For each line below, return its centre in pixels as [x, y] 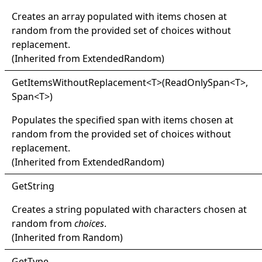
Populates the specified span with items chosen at [123, 120]
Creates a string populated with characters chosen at [129, 209]
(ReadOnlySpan [196, 82]
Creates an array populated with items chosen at [119, 16]
